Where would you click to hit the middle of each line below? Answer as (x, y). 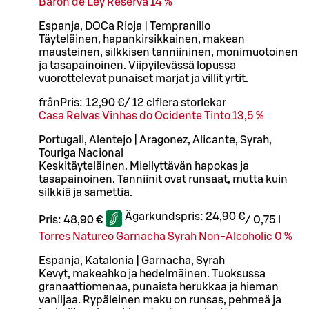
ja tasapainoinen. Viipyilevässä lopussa (137, 65)
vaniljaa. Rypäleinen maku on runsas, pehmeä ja (160, 300)
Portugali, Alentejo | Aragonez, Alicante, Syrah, (155, 140)
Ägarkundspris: (165, 216)
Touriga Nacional (81, 153)
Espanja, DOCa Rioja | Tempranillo (124, 26)
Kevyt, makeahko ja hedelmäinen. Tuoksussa (152, 273)
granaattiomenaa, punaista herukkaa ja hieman (159, 287)
